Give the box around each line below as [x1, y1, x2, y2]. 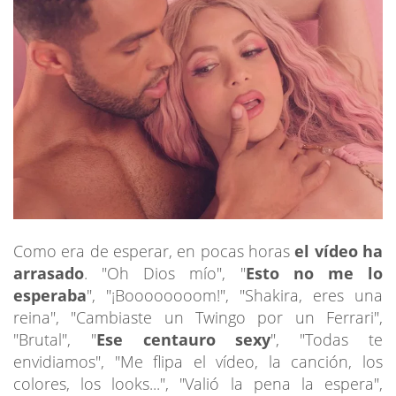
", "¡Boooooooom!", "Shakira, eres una [87, 284, 383, 306]
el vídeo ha [294, 240, 384, 262]
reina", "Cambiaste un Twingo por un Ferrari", [13, 306, 383, 328]
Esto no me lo [245, 262, 384, 284]
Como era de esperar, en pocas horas [13, 240, 295, 262]
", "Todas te [270, 328, 384, 350]
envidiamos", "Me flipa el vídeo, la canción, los [13, 350, 383, 372]
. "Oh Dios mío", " [84, 262, 246, 284]
